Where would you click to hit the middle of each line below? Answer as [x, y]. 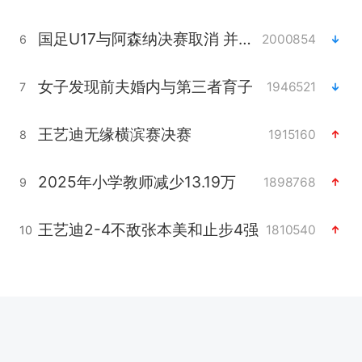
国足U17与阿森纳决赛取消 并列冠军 [244, 39]
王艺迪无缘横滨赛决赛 [114, 135]
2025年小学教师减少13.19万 [137, 182]
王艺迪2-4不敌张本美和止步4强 [148, 230]
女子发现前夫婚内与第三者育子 [145, 87]
